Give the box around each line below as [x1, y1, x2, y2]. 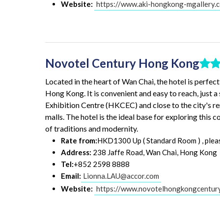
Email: [61, 171, 81, 181]
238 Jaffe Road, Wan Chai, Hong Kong [91, 148, 217, 157]
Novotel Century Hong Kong [45, 55, 199, 70]
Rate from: [61, 136, 97, 145]
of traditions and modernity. [45, 124, 138, 134]
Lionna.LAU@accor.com [83, 171, 159, 181]
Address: [61, 148, 91, 157]
